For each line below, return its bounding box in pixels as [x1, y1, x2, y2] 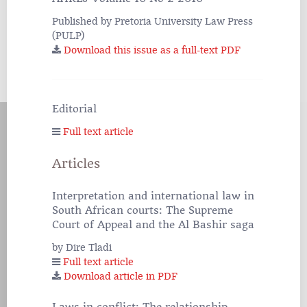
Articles [52, 156, 100, 172]
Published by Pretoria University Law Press [52, 16, 253, 28]
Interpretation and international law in [52, 190, 254, 203]
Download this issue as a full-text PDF [64, 45, 241, 57]
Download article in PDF [64, 271, 177, 283]
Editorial [52, 103, 97, 116]
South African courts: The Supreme [52, 204, 233, 217]
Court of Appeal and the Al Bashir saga [52, 219, 254, 232]
